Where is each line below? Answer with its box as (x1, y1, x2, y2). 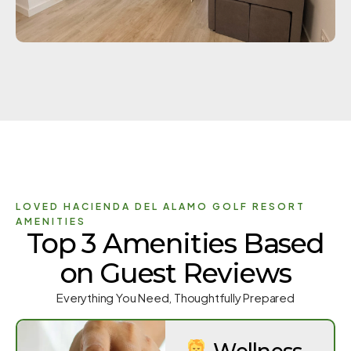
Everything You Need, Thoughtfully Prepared (56, 290, 295, 306)
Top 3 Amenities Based (27, 226, 324, 261)
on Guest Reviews (60, 256, 291, 291)
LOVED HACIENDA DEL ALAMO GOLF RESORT (16, 201, 306, 213)
